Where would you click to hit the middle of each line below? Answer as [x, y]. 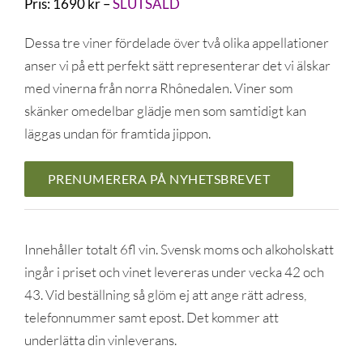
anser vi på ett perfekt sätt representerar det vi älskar [177, 65]
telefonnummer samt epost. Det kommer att [151, 317]
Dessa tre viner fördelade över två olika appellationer [176, 43]
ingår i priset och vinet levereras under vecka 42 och [174, 272]
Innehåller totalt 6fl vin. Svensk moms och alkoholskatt [179, 249]
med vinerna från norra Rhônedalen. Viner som [158, 88]
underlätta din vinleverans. [100, 340]
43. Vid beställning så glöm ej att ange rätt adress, [165, 295]
